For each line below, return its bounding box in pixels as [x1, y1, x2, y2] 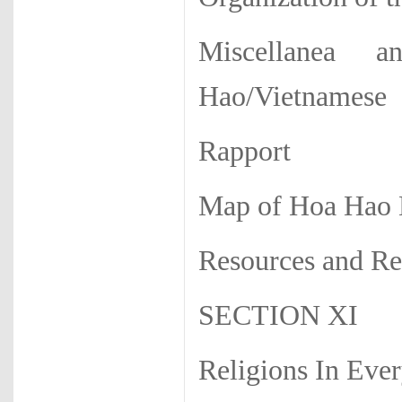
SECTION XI [198, 300, 358, 331]
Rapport [198, 135, 291, 167]
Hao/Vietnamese [198, 81, 387, 112]
